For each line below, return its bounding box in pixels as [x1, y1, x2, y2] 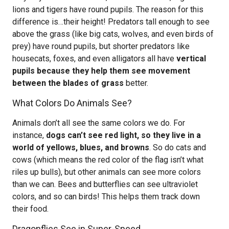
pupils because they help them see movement [12, 66, 190, 76]
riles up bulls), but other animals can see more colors [12, 167, 201, 177]
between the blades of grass [12, 78, 124, 88]
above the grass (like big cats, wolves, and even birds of [12, 29, 214, 39]
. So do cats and [149, 143, 206, 152]
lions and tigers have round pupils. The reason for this [12, 5, 203, 14]
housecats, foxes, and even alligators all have [12, 54, 176, 63]
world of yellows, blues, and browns [12, 143, 149, 152]
